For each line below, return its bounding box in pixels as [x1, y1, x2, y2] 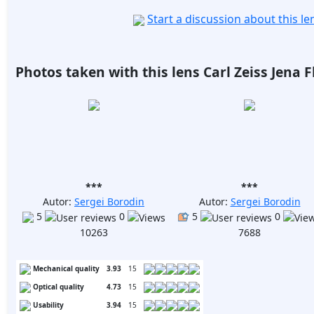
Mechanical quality [33, 264, 100, 273]
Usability [33, 300, 64, 310]
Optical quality [33, 282, 84, 292]
